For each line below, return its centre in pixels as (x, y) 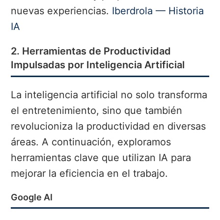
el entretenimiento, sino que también (97, 111)
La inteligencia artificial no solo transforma (109, 95)
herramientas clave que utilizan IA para (101, 158)
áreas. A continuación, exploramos (91, 142)
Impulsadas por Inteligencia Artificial (98, 65)
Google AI (32, 197)
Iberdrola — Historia (158, 11)
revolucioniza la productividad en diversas (109, 126)
